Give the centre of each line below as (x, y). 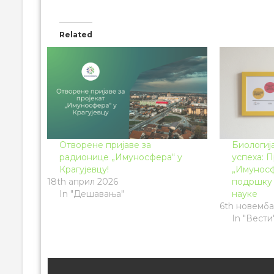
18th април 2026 (83, 181)
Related (76, 34)
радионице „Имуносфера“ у (121, 157)
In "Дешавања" (92, 194)
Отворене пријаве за (105, 145)
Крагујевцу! (84, 169)
